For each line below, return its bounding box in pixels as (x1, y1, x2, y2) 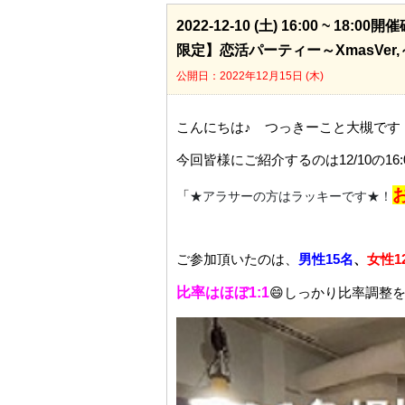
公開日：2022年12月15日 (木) (176, 70, 324, 82)
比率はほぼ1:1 (176, 285, 269, 300)
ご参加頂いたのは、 (176, 252, 298, 267)
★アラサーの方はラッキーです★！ (190, 189, 392, 203)
